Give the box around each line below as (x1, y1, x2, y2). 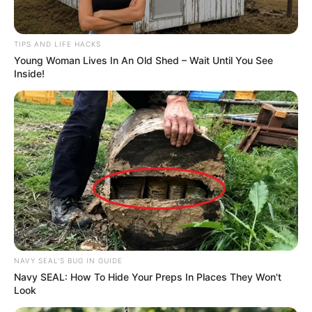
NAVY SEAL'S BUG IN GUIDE (14, 256, 123, 265)
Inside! (14, 68, 45, 80)
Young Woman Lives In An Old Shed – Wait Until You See (14, 54, 273, 67)
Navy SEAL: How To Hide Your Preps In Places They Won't (14, 270, 281, 283)
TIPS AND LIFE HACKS (14, 40, 101, 49)
